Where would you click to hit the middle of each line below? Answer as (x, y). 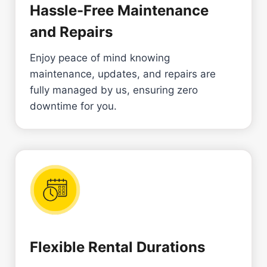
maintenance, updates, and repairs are (123, 74)
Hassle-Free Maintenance (119, 10)
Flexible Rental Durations (117, 247)
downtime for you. (73, 106)
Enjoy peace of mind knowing (100, 58)
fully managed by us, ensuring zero (114, 90)
